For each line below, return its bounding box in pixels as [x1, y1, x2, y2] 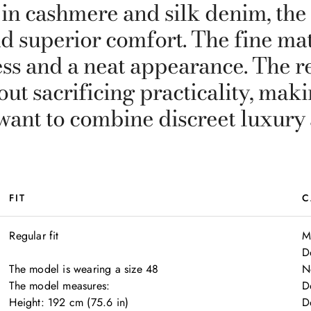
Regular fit [9, 228, 59, 244]
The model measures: [9, 278, 110, 294]
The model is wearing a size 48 [9, 261, 159, 277]
